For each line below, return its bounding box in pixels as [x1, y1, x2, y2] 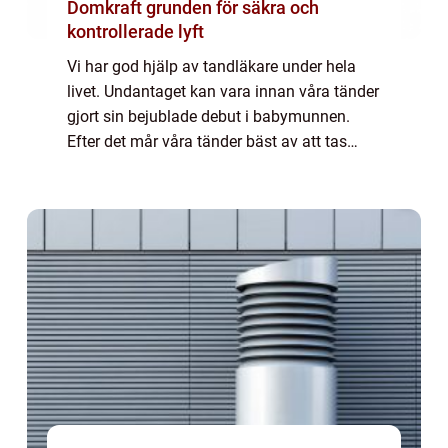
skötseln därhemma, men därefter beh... [67, 182, 346, 202]
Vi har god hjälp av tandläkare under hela [67, 57, 356, 77]
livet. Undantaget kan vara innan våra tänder [67, 82, 379, 102]
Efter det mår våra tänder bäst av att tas [67, 132, 347, 152]
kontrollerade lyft [67, 21, 204, 43]
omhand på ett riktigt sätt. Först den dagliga [67, 157, 376, 177]
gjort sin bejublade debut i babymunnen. [67, 107, 350, 127]
